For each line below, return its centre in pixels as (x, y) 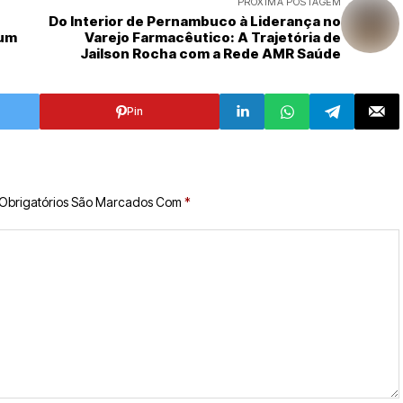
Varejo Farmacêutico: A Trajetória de (213, 37)
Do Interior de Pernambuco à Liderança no (195, 21)
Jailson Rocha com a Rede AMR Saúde (210, 54)
